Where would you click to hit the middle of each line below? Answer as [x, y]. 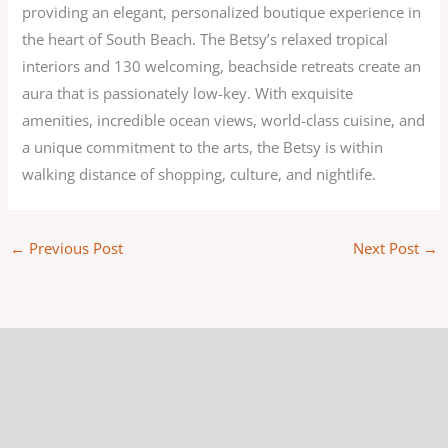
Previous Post [73, 248]
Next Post [388, 248]
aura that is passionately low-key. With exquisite [188, 92]
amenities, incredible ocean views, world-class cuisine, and [224, 119]
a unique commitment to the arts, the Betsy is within [203, 146]
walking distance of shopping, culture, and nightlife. [199, 173]
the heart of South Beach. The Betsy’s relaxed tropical [205, 38]
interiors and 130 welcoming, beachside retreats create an [222, 65]
